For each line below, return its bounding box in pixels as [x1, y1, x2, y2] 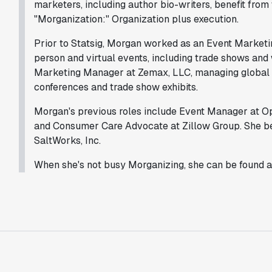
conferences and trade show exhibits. [33, 81, 198, 93]
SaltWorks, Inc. [33, 134, 101, 147]
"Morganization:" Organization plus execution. [33, 13, 239, 25]
